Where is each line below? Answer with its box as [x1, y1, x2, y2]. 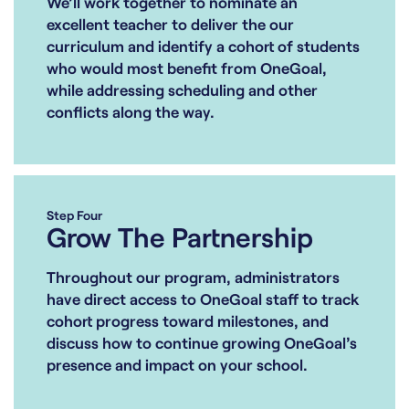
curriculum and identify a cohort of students [47, 36, 360, 55]
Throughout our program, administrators [47, 267, 340, 286]
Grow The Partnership [47, 219, 313, 253]
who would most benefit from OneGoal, [47, 58, 327, 77]
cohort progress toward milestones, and [47, 310, 329, 330]
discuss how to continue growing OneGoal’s [47, 332, 357, 351]
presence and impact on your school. [47, 354, 308, 373]
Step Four [47, 206, 102, 223]
